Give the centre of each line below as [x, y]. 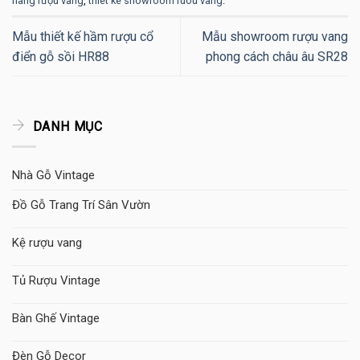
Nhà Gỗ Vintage [53, 175]
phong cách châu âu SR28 [277, 57]
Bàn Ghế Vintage [56, 318]
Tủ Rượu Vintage [56, 280]
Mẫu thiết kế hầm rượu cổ [83, 37]
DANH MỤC [66, 127]
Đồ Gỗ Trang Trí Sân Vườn [81, 205]
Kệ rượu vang [47, 243]
